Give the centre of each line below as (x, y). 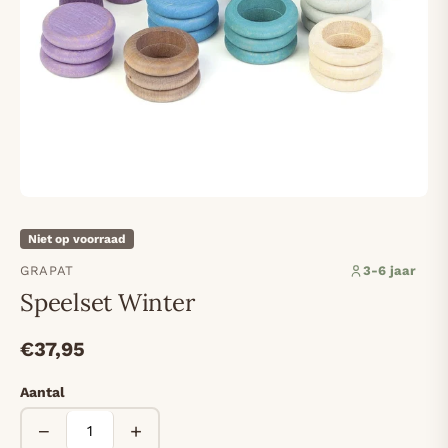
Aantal (42, 392)
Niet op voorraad (77, 239)
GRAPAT (47, 271)
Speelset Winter (107, 303)
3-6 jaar (389, 271)
